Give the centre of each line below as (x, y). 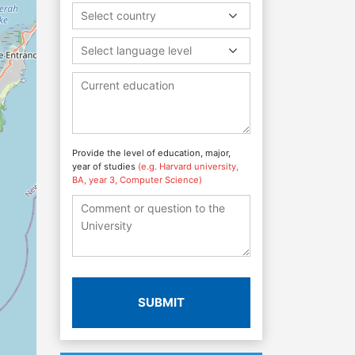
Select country (118, 15)
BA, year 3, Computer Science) (137, 179)
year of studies (105, 166)
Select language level (136, 50)
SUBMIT (161, 302)
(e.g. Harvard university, (188, 166)
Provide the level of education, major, (151, 153)
